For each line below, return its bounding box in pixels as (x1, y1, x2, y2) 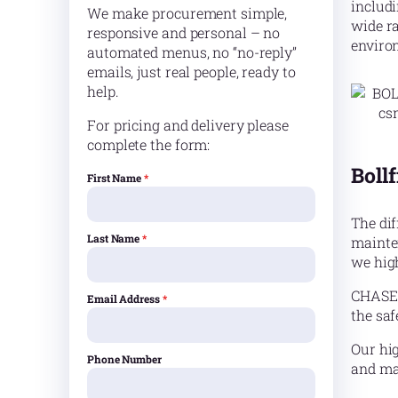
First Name (87, 171, 144, 186)
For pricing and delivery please (87, 115, 289, 135)
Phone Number (87, 352, 162, 367)
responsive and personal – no (87, 23, 281, 43)
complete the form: (87, 135, 211, 155)
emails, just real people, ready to (87, 62, 296, 82)
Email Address (87, 291, 163, 306)
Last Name (87, 231, 143, 246)
